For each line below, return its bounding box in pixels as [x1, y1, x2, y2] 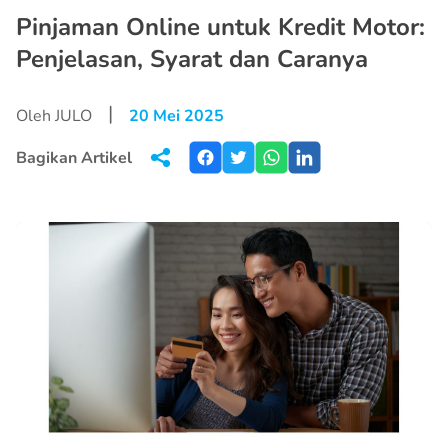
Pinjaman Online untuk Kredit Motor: [16, 11, 425, 43]
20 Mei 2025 [129, 105, 224, 127]
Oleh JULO [16, 105, 92, 127]
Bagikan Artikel [16, 146, 132, 169]
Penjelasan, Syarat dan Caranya [16, 43, 368, 75]
